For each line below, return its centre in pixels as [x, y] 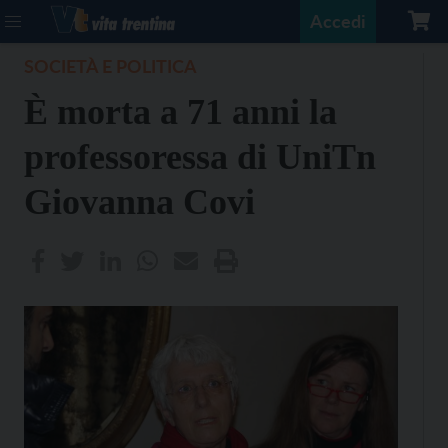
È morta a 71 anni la [180, 112]
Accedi [338, 21]
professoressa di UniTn [200, 157]
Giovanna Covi [139, 202]
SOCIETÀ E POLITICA [110, 66]
